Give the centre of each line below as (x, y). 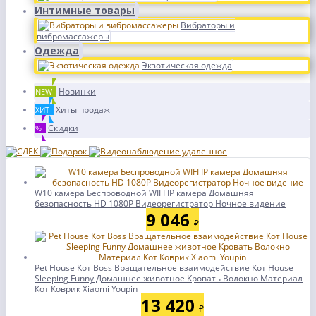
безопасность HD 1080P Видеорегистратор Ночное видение (160, 203)
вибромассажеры (73, 36)
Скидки (63, 128)
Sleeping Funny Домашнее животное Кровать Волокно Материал (169, 278)
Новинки (77, 91)
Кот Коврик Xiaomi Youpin (86, 289)
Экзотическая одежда (187, 65)
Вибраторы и (208, 25)
